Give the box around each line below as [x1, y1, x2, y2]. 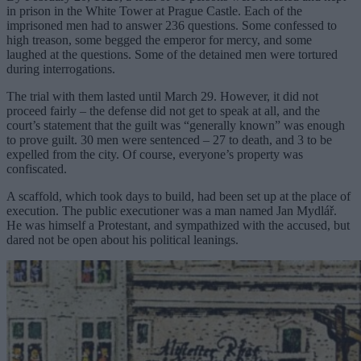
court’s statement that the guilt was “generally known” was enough [6, 118, 345, 132]
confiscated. [6, 161, 67, 176]
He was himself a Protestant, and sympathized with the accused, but [6, 218, 350, 232]
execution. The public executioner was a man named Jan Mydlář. [6, 203, 337, 218]
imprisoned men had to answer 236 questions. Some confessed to [6, 18, 337, 32]
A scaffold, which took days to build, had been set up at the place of [6, 189, 351, 203]
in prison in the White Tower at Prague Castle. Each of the [6, 3, 302, 18]
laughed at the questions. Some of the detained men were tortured [6, 47, 338, 61]
